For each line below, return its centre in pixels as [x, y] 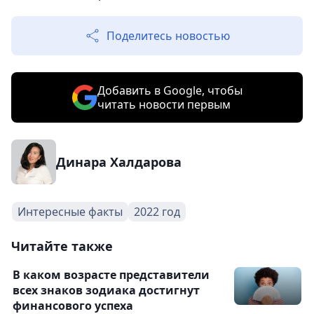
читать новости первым [164, 104]
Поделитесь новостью [168, 35]
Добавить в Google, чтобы [170, 90]
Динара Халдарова [119, 162]
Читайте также [62, 246]
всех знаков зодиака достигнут [106, 290]
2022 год [157, 211]
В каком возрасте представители [111, 274]
